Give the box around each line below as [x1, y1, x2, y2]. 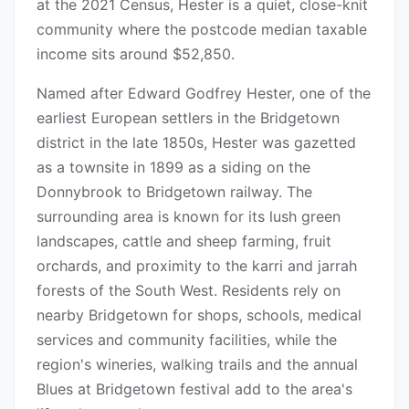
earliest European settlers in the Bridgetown [37, 109, 340, 128]
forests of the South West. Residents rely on [37, 281, 341, 300]
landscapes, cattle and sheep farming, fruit [37, 232, 331, 251]
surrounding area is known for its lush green [37, 207, 341, 226]
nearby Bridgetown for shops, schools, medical [37, 306, 362, 325]
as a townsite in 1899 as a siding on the [37, 158, 310, 177]
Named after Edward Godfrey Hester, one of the [37, 84, 371, 103]
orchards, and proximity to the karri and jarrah [37, 257, 357, 276]
